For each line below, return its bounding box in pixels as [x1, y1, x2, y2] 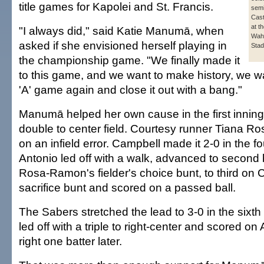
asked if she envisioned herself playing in [19, 39, 227, 52]
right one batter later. [19, 235, 122, 248]
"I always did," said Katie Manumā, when [19, 24, 224, 38]
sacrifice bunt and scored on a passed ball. [19, 181, 236, 194]
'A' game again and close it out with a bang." [19, 83, 242, 97]
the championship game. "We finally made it [19, 54, 240, 67]
